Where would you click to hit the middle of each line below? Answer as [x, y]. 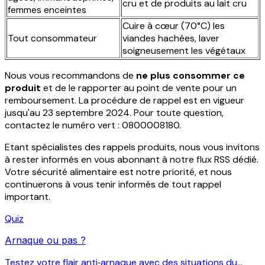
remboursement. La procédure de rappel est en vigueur [125, 100]
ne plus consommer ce [190, 75]
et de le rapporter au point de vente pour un [139, 88]
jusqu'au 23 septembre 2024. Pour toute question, [114, 112]
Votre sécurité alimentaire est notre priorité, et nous [118, 172]
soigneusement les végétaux [184, 50]
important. [28, 196]
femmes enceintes [47, 9]
